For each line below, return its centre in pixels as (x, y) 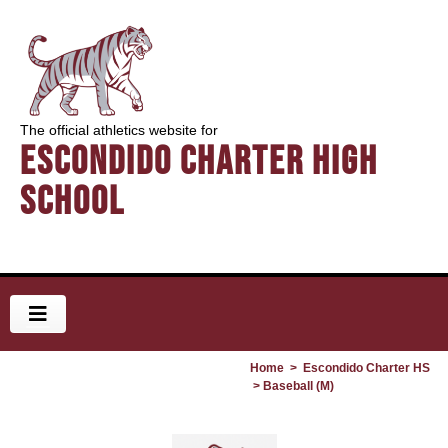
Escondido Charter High (199, 160)
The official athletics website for (119, 130)
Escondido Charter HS (366, 368)
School (72, 200)
